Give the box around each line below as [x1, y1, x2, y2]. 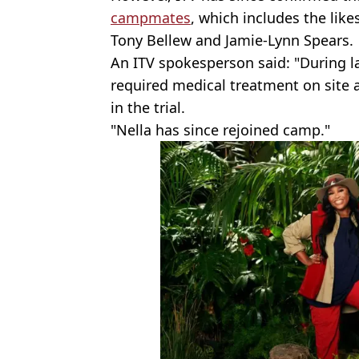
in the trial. [111, 97, 185, 117]
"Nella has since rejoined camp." [111, 119, 330, 139]
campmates [111, 7, 191, 27]
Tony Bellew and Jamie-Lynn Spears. [111, 30, 353, 50]
